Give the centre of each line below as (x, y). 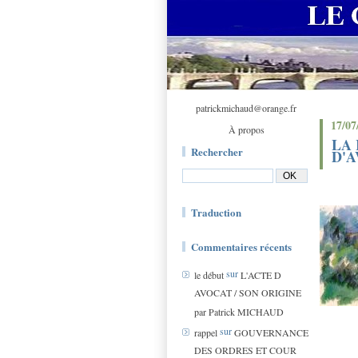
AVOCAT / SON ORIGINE (248, 292)
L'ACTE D (261, 275)
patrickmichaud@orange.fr (246, 108)
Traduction (216, 212)
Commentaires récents (241, 247)
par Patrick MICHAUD (239, 312)
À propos (246, 129)
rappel (206, 333)
